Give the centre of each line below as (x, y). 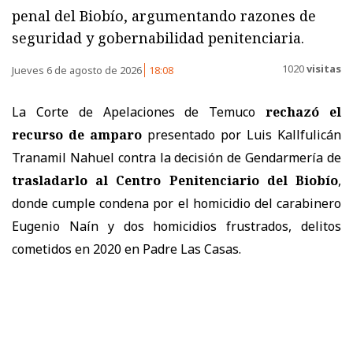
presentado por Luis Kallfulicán (242, 135)
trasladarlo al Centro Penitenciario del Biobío (175, 181)
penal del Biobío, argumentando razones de (164, 16)
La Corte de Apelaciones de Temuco (134, 112)
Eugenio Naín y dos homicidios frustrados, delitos (176, 227)
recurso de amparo (77, 135)
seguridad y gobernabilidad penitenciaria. (158, 38)
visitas (323, 68)
